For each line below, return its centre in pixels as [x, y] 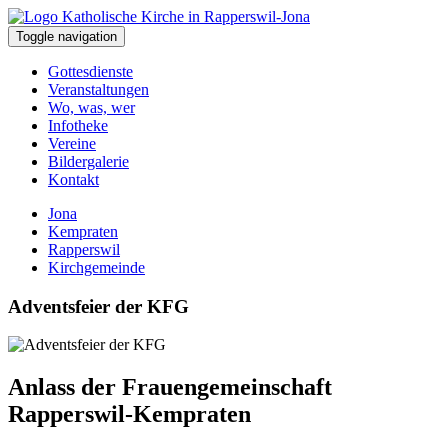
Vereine [72, 143]
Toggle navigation [66, 36]
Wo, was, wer [91, 107]
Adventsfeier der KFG [98, 306]
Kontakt [73, 179]
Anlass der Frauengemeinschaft [170, 387]
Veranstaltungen [98, 89]
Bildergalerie [88, 161]
